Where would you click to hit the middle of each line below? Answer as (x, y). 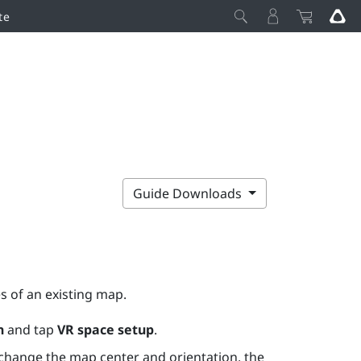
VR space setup (105, 329)
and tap (30, 329)
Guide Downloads (189, 193)
